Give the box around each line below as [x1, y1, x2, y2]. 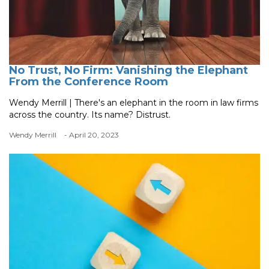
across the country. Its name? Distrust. [9, 109, 171, 121]
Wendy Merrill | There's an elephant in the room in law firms [9, 97, 258, 109]
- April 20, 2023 [64, 130, 119, 140]
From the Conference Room [9, 75, 168, 89]
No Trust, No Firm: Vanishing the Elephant [9, 64, 248, 77]
